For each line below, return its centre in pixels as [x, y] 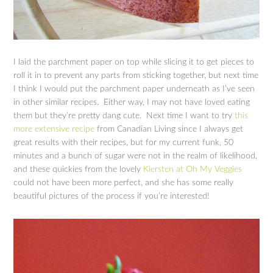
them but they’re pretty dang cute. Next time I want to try [124, 115]
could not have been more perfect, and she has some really [124, 183]
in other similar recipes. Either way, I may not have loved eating [132, 102]
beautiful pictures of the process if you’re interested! [112, 196]
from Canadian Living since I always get [169, 129]
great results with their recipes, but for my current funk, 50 [124, 142]
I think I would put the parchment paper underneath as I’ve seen [134, 89]
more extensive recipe [54, 129]
